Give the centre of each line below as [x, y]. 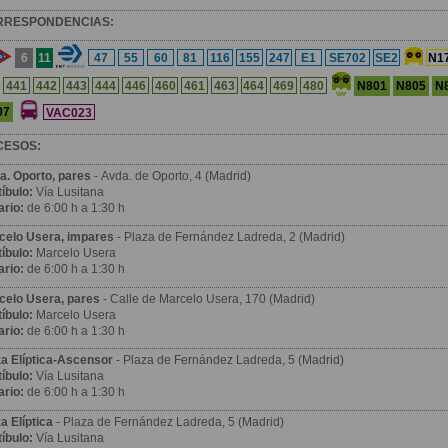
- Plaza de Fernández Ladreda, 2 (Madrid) [230, 237]
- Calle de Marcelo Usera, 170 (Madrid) [208, 298]
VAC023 [69, 112]
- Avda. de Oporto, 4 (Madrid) [171, 175]
